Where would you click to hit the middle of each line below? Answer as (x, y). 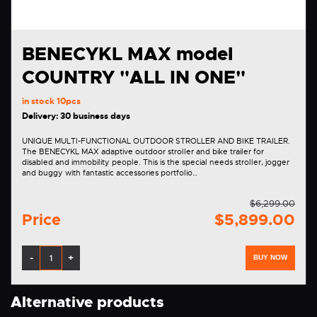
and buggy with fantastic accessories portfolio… (110, 173)
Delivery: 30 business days (76, 116)
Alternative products (87, 302)
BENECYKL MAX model (127, 54)
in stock (39, 102)
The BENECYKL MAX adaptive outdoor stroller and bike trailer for (143, 152)
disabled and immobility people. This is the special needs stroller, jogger (156, 162)
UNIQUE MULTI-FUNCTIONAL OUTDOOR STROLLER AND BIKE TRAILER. (156, 141)
